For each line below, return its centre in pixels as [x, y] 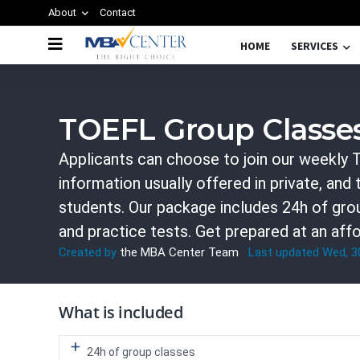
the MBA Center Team [181, 252]
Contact [118, 12]
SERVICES [315, 45]
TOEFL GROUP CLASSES [133, 56]
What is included [121, 312]
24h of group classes [141, 352]
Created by [88, 252]
